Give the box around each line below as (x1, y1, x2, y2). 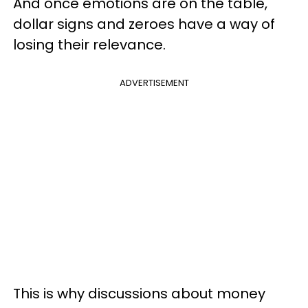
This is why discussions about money (13, 283, 265, 303)
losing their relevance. (13, 34, 166, 54)
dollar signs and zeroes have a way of (13, 14, 275, 34)
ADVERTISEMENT (119, 76, 189, 89)
